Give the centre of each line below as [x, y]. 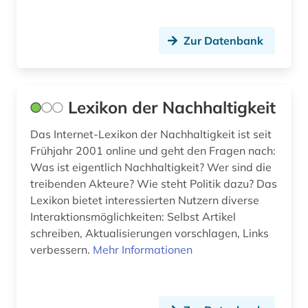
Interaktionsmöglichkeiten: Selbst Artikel [133, 217]
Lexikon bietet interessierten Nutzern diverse [145, 200]
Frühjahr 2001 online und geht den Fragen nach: [153, 151]
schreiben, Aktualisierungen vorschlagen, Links [150, 233]
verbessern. [62, 250]
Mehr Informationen [143, 250]
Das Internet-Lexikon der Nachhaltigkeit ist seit [151, 134]
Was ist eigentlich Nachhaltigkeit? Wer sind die [151, 167]
